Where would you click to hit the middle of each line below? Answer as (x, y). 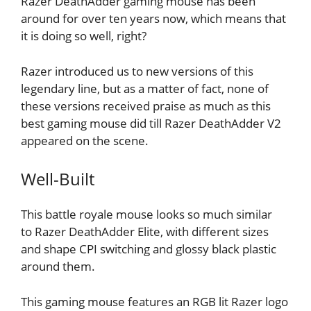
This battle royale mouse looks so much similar (146, 215)
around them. (58, 267)
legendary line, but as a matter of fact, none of (145, 88)
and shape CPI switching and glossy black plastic (149, 249)
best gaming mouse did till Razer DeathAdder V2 (151, 123)
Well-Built (58, 179)
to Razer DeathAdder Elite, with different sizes (145, 232)
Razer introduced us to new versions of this (137, 71)
